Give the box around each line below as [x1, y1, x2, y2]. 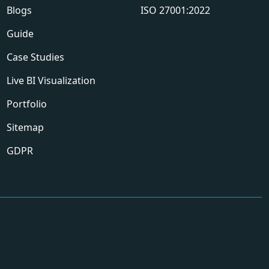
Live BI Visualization [7, 74, 96, 87]
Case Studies [7, 50, 65, 64]
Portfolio [7, 97, 47, 110]
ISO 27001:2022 [141, 4, 211, 17]
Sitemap [7, 121, 44, 134]
